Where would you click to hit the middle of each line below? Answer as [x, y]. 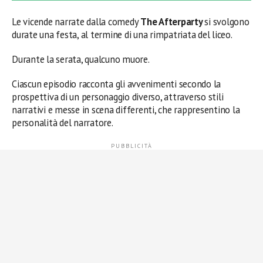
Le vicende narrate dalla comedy [76, 22]
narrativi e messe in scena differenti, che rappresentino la [126, 110]
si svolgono [227, 22]
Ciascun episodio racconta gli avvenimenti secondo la [117, 84]
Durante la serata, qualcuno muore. [81, 60]
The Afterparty [173, 22]
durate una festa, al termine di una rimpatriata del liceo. [122, 35]
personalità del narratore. [63, 123]
